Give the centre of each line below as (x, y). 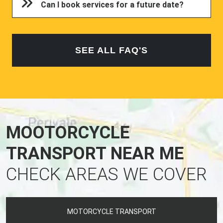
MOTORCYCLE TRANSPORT (111, 211)
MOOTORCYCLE (68, 132)
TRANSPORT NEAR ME (95, 153)
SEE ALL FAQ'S (111, 50)
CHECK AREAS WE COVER (107, 174)
